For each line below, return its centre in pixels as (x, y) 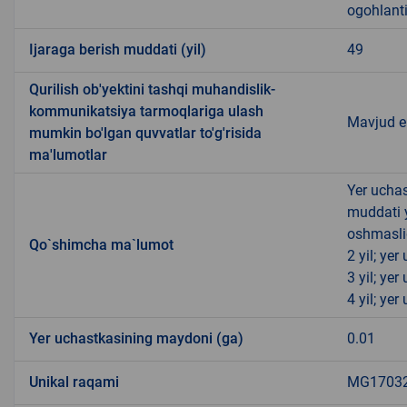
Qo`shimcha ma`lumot (101, 245)
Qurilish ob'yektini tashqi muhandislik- (152, 90)
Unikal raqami (74, 382)
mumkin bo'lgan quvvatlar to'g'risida (145, 134)
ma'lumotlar (68, 155)
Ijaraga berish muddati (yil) (118, 50)
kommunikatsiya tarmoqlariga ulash (146, 112)
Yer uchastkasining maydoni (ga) (136, 339)
